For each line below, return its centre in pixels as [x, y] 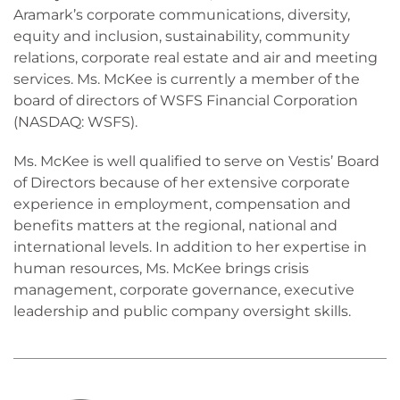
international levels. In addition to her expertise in [190, 247]
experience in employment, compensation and [182, 204]
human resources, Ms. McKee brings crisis [161, 268]
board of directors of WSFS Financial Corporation [186, 100]
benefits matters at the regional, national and [175, 225]
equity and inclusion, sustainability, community [182, 36]
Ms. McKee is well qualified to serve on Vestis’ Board [196, 161]
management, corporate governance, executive [184, 290]
